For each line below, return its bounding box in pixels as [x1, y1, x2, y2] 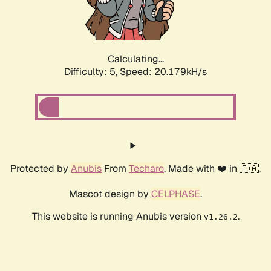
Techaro [129, 162, 164, 175]
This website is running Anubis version [31, 210, 204, 223]
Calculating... [107, 53, 164, 66]
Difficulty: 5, [64, 65, 120, 79]
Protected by [10, 162, 71, 175]
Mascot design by [69, 188, 151, 201]
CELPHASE [151, 188, 200, 201]
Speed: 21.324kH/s [120, 65, 207, 79]
